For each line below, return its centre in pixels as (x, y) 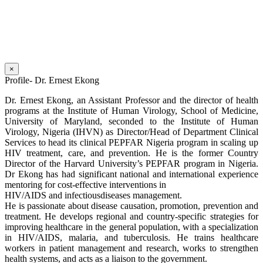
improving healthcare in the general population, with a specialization (131, 227)
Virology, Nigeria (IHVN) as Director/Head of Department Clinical (131, 132)
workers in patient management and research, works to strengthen (131, 248)
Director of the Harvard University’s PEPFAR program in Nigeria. (131, 164)
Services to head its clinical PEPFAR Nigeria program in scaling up (131, 143)
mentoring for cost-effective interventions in (85, 185)
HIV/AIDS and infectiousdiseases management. (93, 195)
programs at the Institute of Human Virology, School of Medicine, (131, 111)
